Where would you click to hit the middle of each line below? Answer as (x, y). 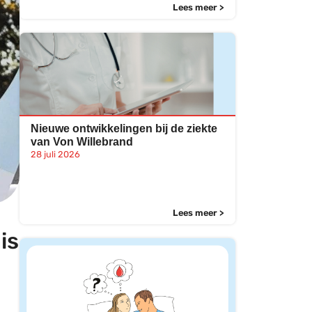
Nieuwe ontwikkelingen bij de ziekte (124, 128)
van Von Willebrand (82, 142)
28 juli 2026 (55, 154)
